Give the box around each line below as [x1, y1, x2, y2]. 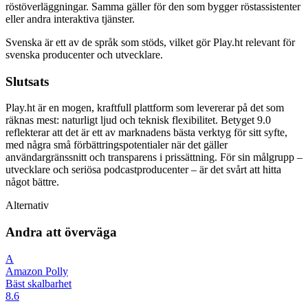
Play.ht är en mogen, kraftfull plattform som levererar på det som [5, 102, 284, 114]
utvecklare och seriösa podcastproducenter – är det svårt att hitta [5, 164, 281, 176]
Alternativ [5, 199, 49, 212]
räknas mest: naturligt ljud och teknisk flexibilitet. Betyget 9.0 [5, 114, 271, 126]
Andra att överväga [5, 225, 117, 240]
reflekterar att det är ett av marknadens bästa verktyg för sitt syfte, [5, 126, 287, 139]
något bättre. [5, 176, 59, 188]
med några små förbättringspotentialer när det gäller [5, 139, 228, 151]
